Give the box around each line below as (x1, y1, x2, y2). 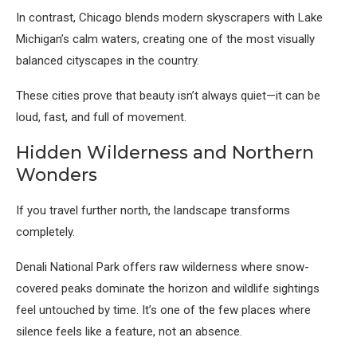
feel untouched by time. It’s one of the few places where (16, 303, 311, 318)
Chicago (79, 10, 122, 25)
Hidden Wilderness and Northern (16, 142, 314, 164)
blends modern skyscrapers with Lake (122, 10, 323, 25)
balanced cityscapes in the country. (16, 53, 199, 69)
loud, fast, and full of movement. (16, 110, 186, 125)
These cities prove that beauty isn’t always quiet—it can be (16, 88, 320, 104)
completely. (16, 225, 75, 240)
